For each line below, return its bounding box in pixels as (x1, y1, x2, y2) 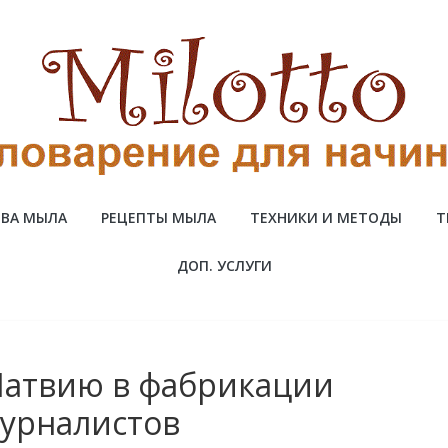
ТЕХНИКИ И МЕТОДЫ (250, 207, 402, 227)
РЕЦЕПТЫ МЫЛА (101, 207, 216, 227)
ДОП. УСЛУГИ (176, 255, 272, 275)
